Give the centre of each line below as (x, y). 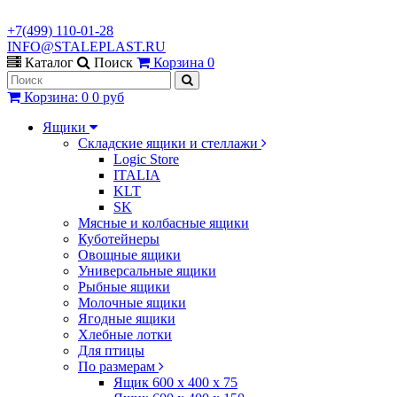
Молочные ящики (132, 303)
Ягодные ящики (127, 319)
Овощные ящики (129, 255)
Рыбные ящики (124, 287)
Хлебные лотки (125, 335)
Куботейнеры (119, 239)
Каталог (51, 62)
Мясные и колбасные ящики (163, 223)
